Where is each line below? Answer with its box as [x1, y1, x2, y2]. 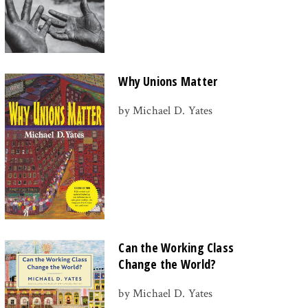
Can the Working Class [118, 239, 234, 256]
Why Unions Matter [118, 73, 218, 90]
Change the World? [118, 256, 217, 273]
